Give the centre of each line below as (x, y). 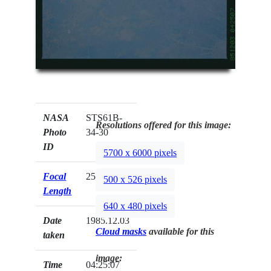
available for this (181, 232)
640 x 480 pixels (135, 206)
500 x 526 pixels (135, 179)
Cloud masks (121, 232)
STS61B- (104, 118)
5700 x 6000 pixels (140, 152)
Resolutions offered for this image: (164, 125)
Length (57, 191)
